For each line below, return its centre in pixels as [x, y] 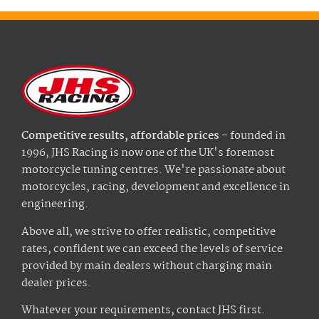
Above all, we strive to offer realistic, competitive [148, 232]
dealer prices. [56, 283]
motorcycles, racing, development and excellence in [156, 188]
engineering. [55, 205]
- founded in [252, 136]
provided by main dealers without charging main [147, 266]
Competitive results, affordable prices [120, 136]
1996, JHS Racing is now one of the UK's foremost [148, 153]
